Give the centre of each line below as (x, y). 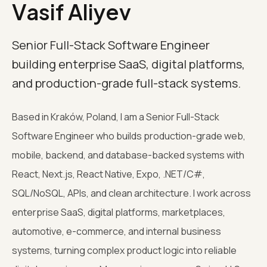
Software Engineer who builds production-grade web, (129, 136)
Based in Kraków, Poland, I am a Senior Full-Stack (116, 117)
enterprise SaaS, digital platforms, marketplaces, (119, 212)
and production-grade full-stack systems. (126, 83)
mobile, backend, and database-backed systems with (128, 155)
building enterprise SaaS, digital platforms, (128, 64)
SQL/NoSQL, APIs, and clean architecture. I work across (131, 193)
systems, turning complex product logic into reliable (124, 250)
